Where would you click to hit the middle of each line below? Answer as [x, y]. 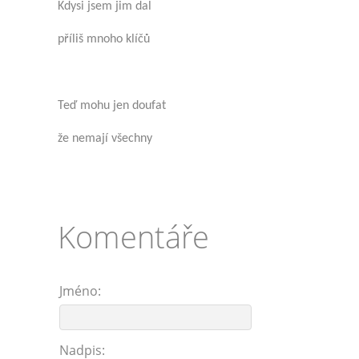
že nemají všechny [105, 138]
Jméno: [80, 291]
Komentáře [133, 237]
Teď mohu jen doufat [112, 105]
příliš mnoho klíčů [104, 39]
